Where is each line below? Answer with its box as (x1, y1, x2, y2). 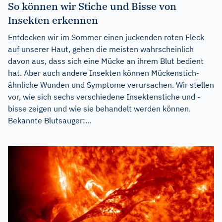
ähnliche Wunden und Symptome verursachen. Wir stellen (8, 79, 214, 90)
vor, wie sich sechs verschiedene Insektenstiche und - (8, 91, 200, 102)
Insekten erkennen (8, 13, 98, 27)
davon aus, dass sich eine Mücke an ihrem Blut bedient (8, 55, 204, 66)
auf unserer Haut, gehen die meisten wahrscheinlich (8, 44, 194, 54)
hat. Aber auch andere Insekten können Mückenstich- (8, 67, 199, 78)
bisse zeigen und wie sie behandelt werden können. (8, 103, 191, 113)
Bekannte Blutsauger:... (8, 115, 91, 125)
